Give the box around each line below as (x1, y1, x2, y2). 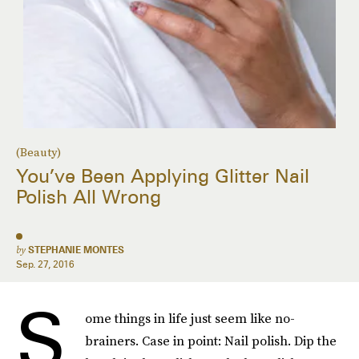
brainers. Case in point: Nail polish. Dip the (85, 332, 337, 349)
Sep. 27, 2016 (16, 258, 75, 270)
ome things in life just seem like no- (85, 309, 295, 327)
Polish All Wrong (16, 185, 161, 209)
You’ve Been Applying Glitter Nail (16, 164, 309, 188)
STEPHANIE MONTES (28, 244, 124, 256)
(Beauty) (16, 143, 61, 161)
